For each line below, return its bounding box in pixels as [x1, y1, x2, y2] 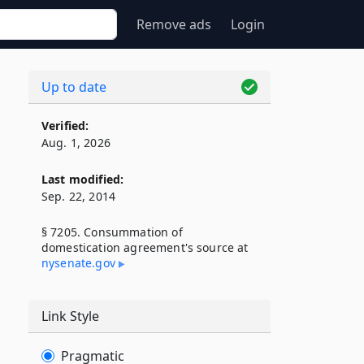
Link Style [41, 307, 99, 325]
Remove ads [136, 15, 211, 33]
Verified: [41, 118, 89, 133]
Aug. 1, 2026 [41, 135, 110, 150]
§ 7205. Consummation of [41, 224, 183, 240]
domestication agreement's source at [41, 240, 249, 255]
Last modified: [41, 171, 124, 187]
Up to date [41, 78, 106, 96]
